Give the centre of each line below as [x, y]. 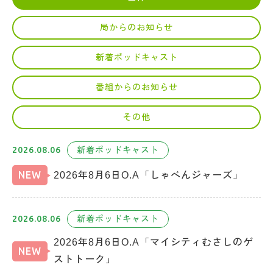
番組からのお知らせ [136, 87]
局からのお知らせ [136, 28]
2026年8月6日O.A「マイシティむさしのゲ [154, 243]
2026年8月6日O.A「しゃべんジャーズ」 [148, 175]
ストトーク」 [85, 260]
